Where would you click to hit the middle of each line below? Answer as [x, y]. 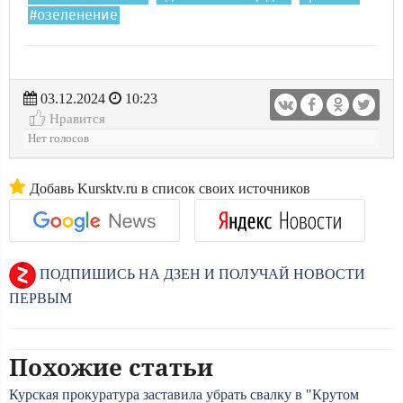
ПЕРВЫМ [40, 298]
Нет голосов [58, 139]
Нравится [76, 118]
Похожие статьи [111, 367]
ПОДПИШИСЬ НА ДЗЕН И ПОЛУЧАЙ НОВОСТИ [201, 273]
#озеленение [74, 15]
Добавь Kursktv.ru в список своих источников [168, 188]
